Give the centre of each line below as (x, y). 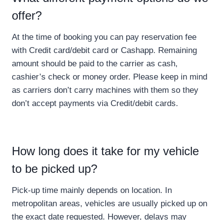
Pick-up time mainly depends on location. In (92, 191)
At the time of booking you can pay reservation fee (104, 37)
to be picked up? (55, 169)
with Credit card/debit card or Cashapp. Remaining (104, 51)
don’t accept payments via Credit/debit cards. (95, 104)
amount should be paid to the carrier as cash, (95, 64)
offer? (27, 16)
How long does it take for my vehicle (105, 151)
